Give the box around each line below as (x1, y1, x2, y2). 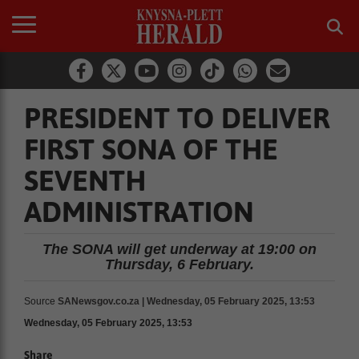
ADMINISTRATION (24, 195, 254, 228)
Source (24, 296, 55, 307)
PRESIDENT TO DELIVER (24, 101, 330, 135)
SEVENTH (24, 163, 146, 197)
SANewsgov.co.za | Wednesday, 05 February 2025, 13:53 (58, 296, 315, 307)
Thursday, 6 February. (105, 256, 254, 272)
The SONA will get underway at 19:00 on (42, 241, 317, 257)
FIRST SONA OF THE (24, 132, 278, 166)
